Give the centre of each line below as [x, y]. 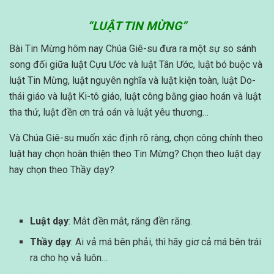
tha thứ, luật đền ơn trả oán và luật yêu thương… [109, 112]
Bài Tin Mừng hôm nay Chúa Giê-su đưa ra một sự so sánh [133, 48]
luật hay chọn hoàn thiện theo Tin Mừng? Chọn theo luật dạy [135, 154]
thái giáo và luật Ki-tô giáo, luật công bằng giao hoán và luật [135, 96]
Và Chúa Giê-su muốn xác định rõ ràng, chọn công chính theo [136, 138]
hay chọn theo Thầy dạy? [62, 169]
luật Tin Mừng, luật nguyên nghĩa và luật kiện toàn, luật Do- [132, 80]
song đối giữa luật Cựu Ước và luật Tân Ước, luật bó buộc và [136, 64]
